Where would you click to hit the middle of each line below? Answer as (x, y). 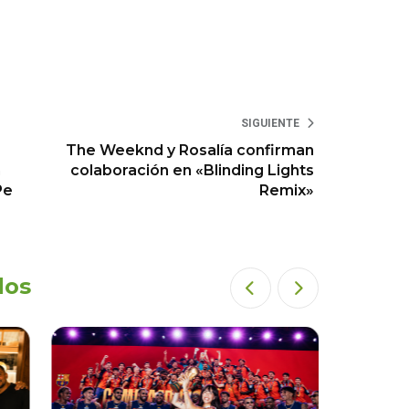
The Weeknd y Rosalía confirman (190, 150)
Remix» (287, 190)
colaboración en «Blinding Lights (193, 170)
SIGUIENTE (271, 123)
